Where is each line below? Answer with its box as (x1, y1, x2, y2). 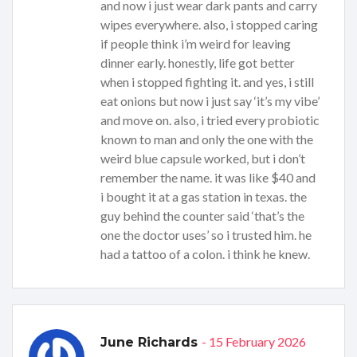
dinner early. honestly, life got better (100, 54, 295, 70)
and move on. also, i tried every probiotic (100, 112, 320, 127)
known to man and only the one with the (100, 131, 313, 147)
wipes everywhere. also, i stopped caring (100, 16, 318, 32)
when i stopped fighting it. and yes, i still (100, 73, 314, 89)
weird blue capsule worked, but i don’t (100, 150, 305, 166)
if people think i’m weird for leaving (100, 35, 291, 51)
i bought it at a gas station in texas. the (100, 188, 307, 204)
